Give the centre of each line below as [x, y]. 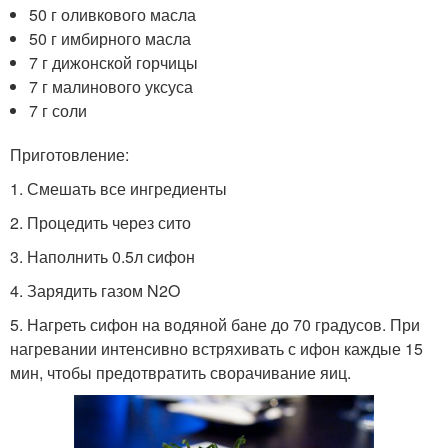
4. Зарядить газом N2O [95, 290]
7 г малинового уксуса [111, 86]
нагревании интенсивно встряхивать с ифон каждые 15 [216, 348]
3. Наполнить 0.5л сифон [102, 256]
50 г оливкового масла [113, 14]
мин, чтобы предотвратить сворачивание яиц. [180, 372]
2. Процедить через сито [100, 222]
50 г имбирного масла [110, 38]
